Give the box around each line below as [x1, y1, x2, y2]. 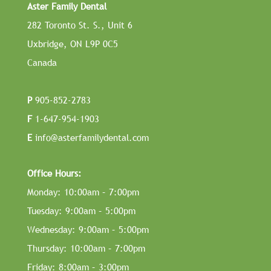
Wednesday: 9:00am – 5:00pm [27, 223, 149, 236]
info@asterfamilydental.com [31, 131, 149, 144]
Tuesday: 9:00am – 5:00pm [27, 204, 135, 217]
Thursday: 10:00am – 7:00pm [27, 242, 145, 255]
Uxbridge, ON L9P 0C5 [27, 38, 118, 50]
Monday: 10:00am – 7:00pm [27, 186, 139, 198]
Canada [27, 56, 57, 69]
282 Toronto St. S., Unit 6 [27, 19, 132, 31]
